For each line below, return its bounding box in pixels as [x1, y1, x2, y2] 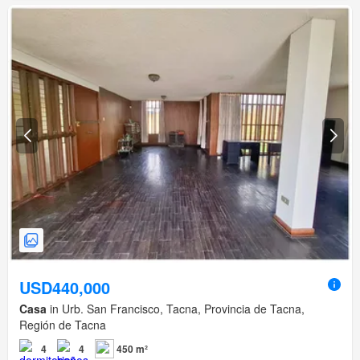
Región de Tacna [19, 317, 106, 333]
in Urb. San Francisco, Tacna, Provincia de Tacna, [47, 301, 305, 317]
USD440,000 [19, 276, 110, 300]
